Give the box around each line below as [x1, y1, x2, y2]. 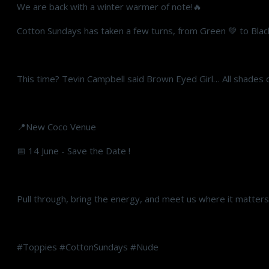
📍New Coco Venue [17, 121, 96, 133]
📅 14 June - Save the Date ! [17, 145, 130, 157]
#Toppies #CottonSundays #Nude [17, 241, 159, 253]
